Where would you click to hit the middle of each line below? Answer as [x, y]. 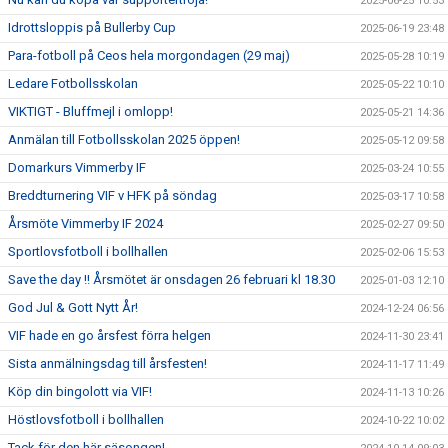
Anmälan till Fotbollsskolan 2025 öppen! [124, 140]
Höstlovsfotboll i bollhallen [86, 420]
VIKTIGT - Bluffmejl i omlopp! [90, 112]
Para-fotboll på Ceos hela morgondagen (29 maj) [149, 56]
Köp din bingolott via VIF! [80, 392]
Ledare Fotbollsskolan [73, 84]
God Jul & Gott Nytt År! [73, 308]
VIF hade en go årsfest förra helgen [109, 336]
